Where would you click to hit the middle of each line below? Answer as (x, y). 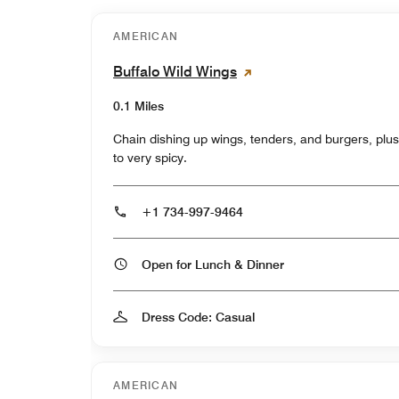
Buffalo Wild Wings (175, 71)
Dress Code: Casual (198, 317)
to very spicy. (150, 157)
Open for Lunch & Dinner (265, 264)
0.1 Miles (138, 106)
